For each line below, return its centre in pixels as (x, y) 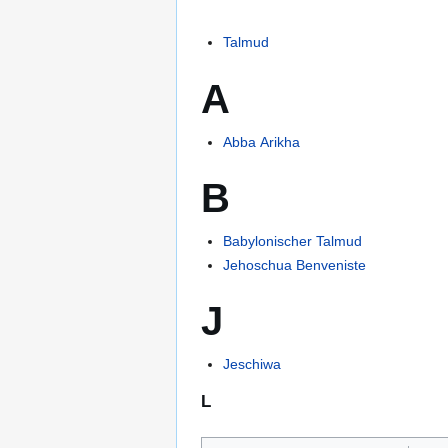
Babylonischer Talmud (293, 241)
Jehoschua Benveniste (295, 264)
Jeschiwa (252, 364)
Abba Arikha (262, 141)
